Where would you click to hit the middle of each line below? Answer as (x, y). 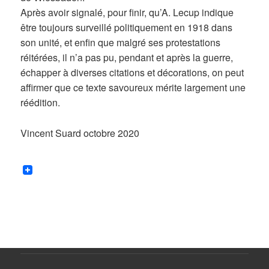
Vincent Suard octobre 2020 (80, 133)
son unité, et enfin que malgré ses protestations (121, 43)
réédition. (41, 103)
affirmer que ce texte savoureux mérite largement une (133, 88)
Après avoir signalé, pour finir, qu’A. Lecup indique (127, 13)
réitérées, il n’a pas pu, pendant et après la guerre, (127, 58)
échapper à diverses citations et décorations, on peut (132, 73)
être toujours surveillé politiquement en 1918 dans (127, 28)
